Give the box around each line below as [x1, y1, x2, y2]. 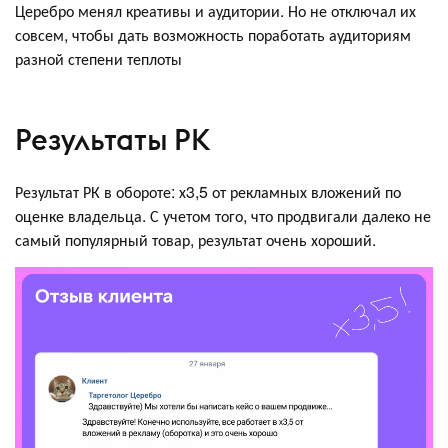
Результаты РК [15, 121, 210, 159]
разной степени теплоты [15, 46, 182, 70]
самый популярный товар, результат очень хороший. [15, 227, 376, 251]
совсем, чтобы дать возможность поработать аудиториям [15, 22, 411, 46]
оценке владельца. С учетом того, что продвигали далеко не [15, 203, 431, 227]
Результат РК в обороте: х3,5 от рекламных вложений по [15, 179, 401, 203]
